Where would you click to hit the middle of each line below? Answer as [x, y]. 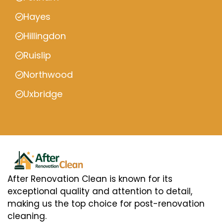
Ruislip [37, 55]
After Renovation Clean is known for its [90, 179]
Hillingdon [45, 36]
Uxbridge [43, 94]
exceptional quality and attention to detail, [100, 192]
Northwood [48, 75]
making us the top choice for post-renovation [106, 204]
